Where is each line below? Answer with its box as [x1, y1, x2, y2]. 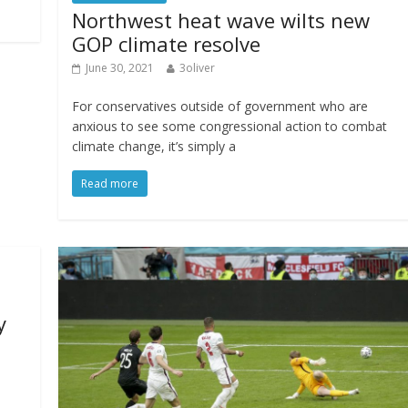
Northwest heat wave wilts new [72, 6, 371, 35]
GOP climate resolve [72, 30, 261, 58]
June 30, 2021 [86, 60, 155, 76]
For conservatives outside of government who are [72, 97, 369, 116]
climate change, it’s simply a [72, 138, 237, 156]
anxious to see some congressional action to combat [72, 117, 388, 136]
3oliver [179, 60, 216, 76]
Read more [81, 176, 139, 192]
